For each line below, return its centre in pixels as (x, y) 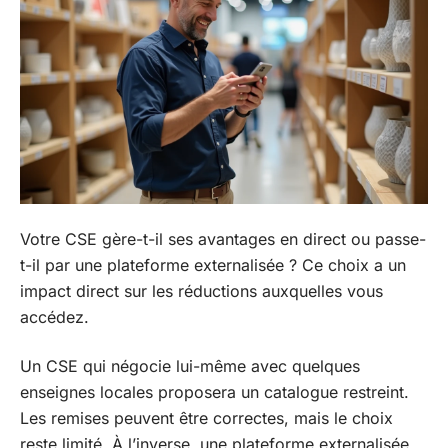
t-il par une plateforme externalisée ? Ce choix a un (213, 265)
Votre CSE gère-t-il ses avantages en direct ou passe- (223, 239)
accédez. (54, 317)
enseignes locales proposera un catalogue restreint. (214, 391)
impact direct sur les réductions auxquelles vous (201, 291)
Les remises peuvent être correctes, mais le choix (206, 417)
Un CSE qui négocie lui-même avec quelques (190, 365)
